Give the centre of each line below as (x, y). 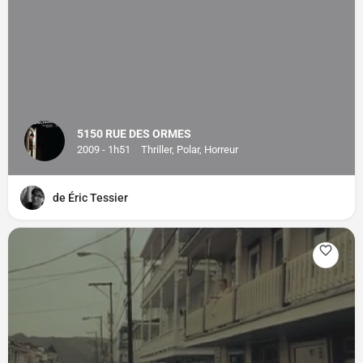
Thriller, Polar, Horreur (190, 149)
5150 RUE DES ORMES (134, 134)
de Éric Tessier (90, 198)
